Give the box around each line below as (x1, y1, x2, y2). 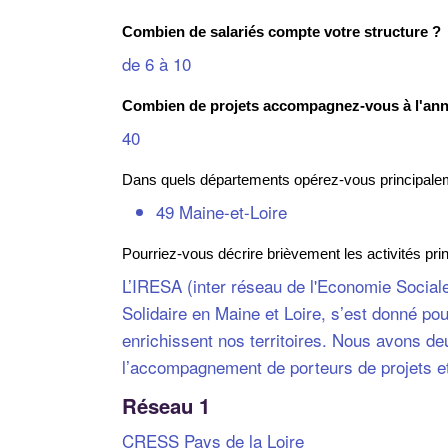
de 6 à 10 (122, 50, 191, 76)
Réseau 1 (122, 390, 210, 420)
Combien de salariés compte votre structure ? (122, 23, 441, 40)
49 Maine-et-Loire (156, 198, 287, 224)
